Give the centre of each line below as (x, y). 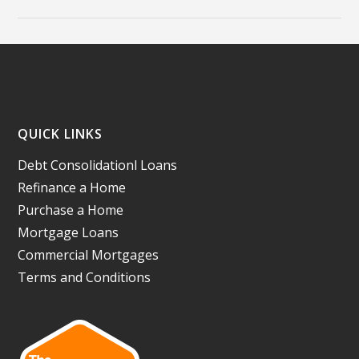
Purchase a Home (71, 210)
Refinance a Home (72, 188)
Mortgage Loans (69, 232)
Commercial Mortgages (89, 255)
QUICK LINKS (61, 134)
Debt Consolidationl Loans (98, 165)
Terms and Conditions (85, 277)
